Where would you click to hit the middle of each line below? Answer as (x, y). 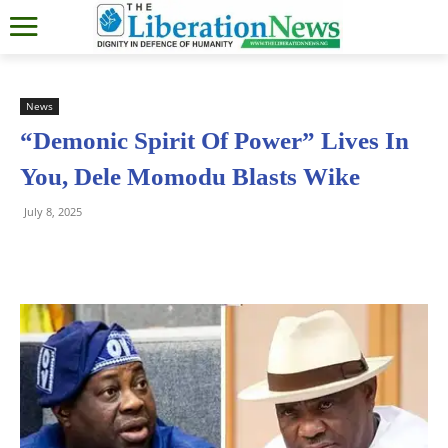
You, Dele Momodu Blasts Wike (190, 176)
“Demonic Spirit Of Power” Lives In (214, 140)
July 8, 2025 (53, 211)
